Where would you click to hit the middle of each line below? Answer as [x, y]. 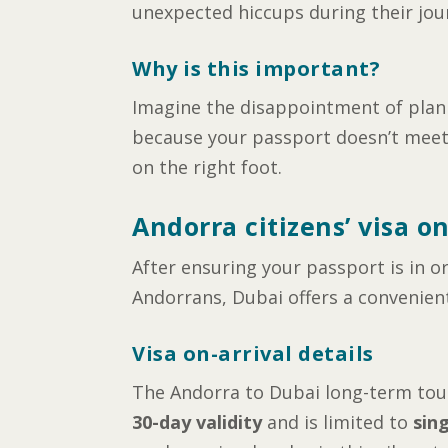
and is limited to [337, 422]
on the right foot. [207, 166]
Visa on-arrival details [253, 354]
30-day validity [197, 422]
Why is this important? [256, 68]
